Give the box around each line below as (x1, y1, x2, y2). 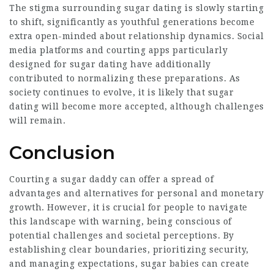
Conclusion (9, 141, 115, 164)
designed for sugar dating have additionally (9, 59, 211, 69)
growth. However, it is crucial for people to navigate (9, 202, 248, 212)
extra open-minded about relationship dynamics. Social (9, 31, 264, 41)
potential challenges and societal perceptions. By (9, 231, 234, 240)
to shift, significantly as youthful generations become (9, 17, 254, 27)
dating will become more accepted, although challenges (9, 102, 264, 111)
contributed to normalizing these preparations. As (9, 73, 240, 83)
